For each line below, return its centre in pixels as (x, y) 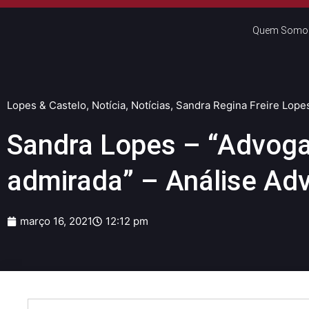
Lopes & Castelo (47, 105)
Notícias (151, 105)
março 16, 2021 (56, 221)
